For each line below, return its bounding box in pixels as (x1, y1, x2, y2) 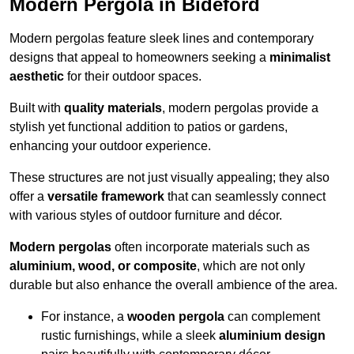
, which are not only (197, 259, 305, 273)
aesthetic (9, 70, 64, 84)
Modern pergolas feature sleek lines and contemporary (9, 32, 314, 46)
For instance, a (41, 310, 127, 324)
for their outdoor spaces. (64, 70, 201, 84)
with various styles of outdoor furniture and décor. (9, 209, 282, 223)
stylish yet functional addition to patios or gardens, (9, 120, 288, 134)
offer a (9, 190, 47, 204)
